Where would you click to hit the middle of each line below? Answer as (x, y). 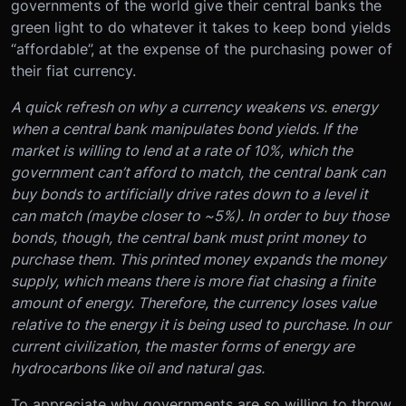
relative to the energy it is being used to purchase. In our (201, 325)
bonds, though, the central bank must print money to (188, 238)
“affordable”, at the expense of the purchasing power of (202, 49)
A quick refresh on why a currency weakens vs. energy (194, 107)
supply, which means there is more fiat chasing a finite (193, 281)
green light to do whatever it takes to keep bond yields (201, 28)
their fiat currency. (73, 71)
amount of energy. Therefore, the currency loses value (193, 303)
